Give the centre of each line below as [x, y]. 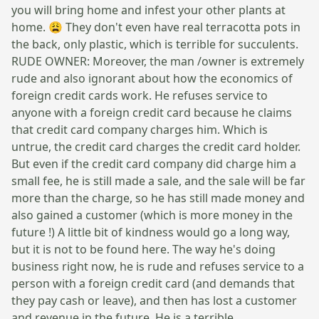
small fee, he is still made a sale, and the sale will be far [158, 181]
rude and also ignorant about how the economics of [152, 78]
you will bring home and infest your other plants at [148, 10]
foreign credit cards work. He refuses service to [140, 95]
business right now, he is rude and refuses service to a [158, 266]
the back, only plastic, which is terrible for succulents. [155, 44]
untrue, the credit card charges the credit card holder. [156, 146]
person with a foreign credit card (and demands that [153, 283]
